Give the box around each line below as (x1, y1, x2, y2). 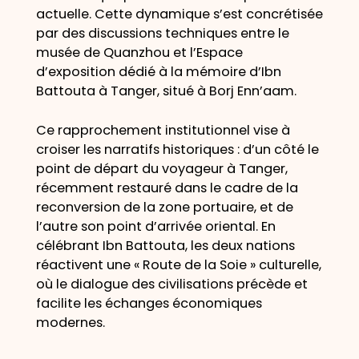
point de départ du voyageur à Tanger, (35, 159, 288, 178)
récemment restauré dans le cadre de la (35, 178, 298, 197)
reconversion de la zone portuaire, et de (35, 197, 293, 216)
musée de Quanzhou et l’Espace (35, 43, 243, 63)
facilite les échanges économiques (35, 293, 262, 313)
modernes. (35, 313, 105, 332)
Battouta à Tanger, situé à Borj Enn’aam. (35, 82, 296, 101)
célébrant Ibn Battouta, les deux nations (35, 236, 295, 255)
